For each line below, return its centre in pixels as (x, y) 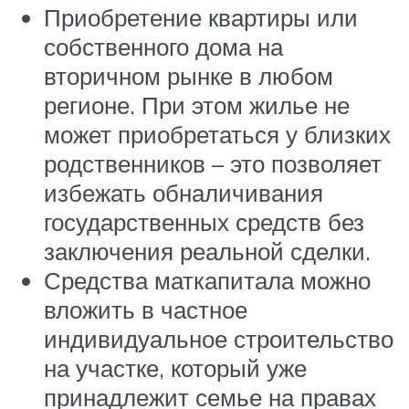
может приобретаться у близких (217, 135)
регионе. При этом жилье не (197, 105)
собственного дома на (163, 47)
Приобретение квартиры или (201, 18)
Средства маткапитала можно (207, 281)
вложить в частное (146, 310)
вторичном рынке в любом (189, 76)
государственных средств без (204, 222)
